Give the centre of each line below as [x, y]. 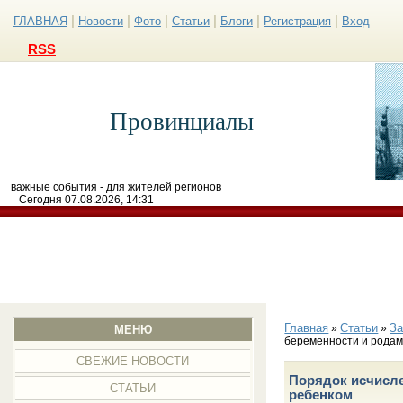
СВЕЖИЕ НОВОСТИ [133, 361]
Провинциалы [181, 121]
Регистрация [297, 21]
